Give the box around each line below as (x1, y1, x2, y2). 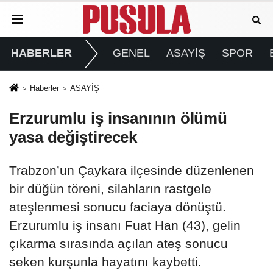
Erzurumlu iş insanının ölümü (9, 109, 228, 128)
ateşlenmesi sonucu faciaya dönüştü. (9, 200, 226, 214)
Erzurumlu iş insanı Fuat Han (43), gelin (9, 218, 241, 233)
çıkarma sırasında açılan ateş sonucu (9, 236, 228, 251)
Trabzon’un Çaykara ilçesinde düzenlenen (9, 163, 254, 178)
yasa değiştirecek (9, 128, 138, 147)
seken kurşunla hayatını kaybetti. (9, 255, 202, 269)
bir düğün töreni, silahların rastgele (9, 182, 211, 196)
